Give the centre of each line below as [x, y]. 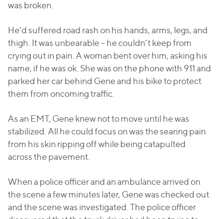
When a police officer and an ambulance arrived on [104, 182]
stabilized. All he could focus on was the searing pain [107, 131]
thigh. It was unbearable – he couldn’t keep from [100, 43]
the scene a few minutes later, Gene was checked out [109, 194]
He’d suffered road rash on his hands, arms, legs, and [108, 30]
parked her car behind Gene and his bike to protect [105, 81]
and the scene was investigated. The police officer [102, 207]
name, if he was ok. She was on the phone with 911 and [109, 68]
